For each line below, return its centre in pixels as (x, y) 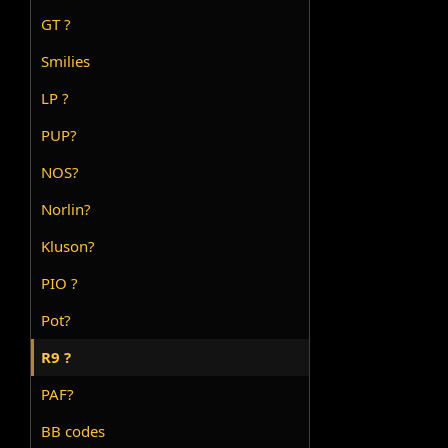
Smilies (66, 61)
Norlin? (66, 209)
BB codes (73, 431)
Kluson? (68, 246)
